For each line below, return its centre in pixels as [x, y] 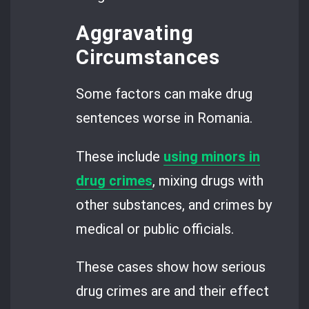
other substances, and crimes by [174, 205]
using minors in [212, 156]
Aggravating [135, 33]
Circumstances [148, 58]
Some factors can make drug [165, 94]
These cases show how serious [171, 267]
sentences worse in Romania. [165, 118]
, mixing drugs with [208, 180]
